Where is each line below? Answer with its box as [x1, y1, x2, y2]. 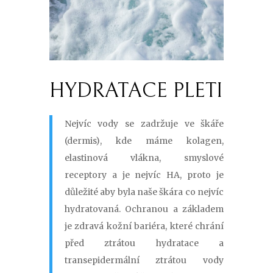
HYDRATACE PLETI [49, 79, 222, 103]
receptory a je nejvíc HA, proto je [64, 169, 224, 181]
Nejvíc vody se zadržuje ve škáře [64, 118, 224, 130]
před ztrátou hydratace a [64, 238, 224, 249]
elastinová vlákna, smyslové [64, 152, 224, 164]
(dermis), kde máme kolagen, [64, 135, 224, 147]
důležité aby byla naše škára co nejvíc [64, 186, 224, 198]
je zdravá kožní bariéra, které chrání [64, 221, 224, 232]
